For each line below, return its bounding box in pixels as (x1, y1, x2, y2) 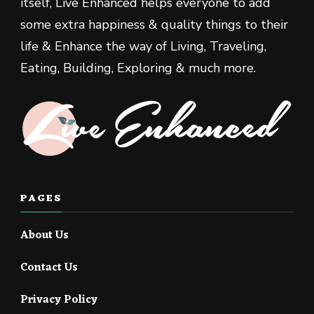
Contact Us (20, 257, 78, 278)
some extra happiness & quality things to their (20, 16, 288, 34)
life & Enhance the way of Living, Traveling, (20, 38, 266, 55)
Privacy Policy (20, 289, 97, 310)
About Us (20, 225, 69, 245)
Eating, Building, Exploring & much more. (20, 60, 256, 77)
